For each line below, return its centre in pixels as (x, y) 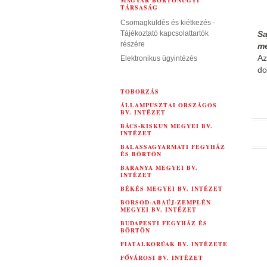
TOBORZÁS (140, 91)
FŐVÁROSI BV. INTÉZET (162, 257)
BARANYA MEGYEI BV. (159, 167)
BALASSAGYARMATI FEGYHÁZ (173, 147)
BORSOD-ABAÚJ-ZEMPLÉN (166, 202)
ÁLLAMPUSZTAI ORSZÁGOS (169, 105)
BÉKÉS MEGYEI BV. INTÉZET (172, 188)
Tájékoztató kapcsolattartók (164, 33)
